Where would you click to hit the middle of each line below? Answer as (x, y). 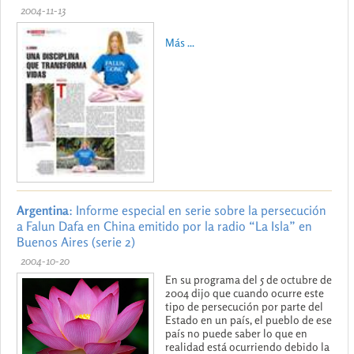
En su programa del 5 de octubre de (249, 279)
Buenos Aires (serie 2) (76, 241)
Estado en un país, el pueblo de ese (249, 319)
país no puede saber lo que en (236, 333)
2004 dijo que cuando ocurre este (245, 292)
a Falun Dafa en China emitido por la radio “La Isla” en (164, 226)
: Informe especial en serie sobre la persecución (198, 210)
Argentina (43, 210)
